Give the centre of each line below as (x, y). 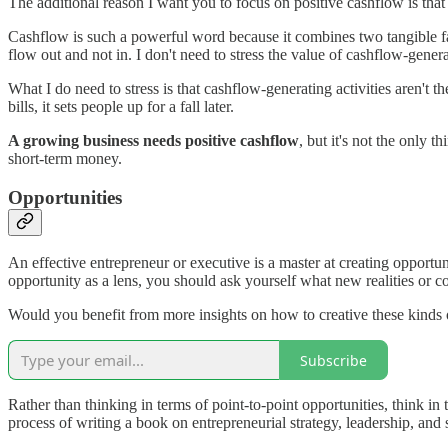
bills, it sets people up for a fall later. (121, 106)
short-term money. (65, 158)
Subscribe (333, 360)
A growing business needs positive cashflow (153, 140)
